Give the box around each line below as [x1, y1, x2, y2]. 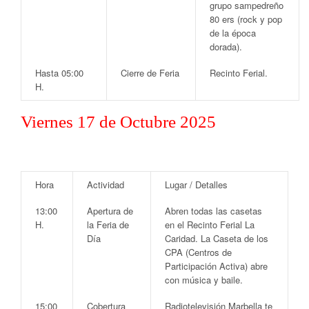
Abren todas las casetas [165, 203, 262, 217]
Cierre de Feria [121, 66, 179, 79]
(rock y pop [235, 12, 282, 26]
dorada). [210, 39, 242, 53]
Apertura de [87, 203, 133, 217]
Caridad [165, 231, 195, 245]
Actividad [87, 177, 124, 191]
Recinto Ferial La [187, 217, 255, 231]
